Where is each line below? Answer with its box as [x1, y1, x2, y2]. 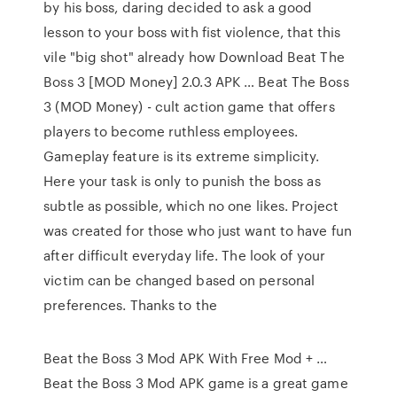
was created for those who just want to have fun [43, 221, 352, 240]
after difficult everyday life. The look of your [43, 245, 325, 265]
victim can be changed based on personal [43, 270, 315, 290]
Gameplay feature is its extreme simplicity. [43, 146, 320, 166]
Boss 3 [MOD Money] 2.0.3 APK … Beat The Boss [43, 72, 349, 91]
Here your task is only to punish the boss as [43, 171, 321, 191]
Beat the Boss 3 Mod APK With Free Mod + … [43, 348, 328, 368]
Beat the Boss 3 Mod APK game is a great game [43, 373, 348, 393]
